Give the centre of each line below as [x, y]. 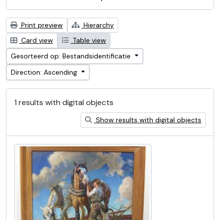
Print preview [41, 25]
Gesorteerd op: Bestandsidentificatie [72, 56]
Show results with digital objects [148, 120]
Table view [88, 40]
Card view [36, 40]
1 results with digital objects [64, 102]
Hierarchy [98, 25]
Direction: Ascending [45, 72]
